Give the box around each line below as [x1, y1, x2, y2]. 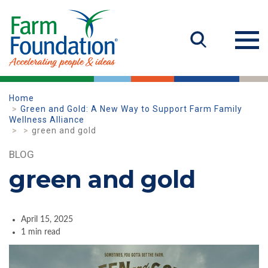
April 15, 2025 [21, 215, 73, 224]
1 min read [21, 228, 60, 236]
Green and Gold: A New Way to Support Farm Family [20, 104, 242, 114]
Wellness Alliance [9, 115, 87, 124]
